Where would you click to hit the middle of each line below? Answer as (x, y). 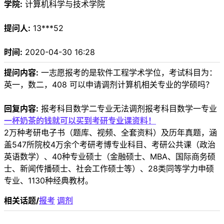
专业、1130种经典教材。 (48, 181)
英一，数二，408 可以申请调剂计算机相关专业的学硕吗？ (109, 85)
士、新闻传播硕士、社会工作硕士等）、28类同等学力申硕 (109, 169)
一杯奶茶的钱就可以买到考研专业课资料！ (80, 121)
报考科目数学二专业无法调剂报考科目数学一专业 (128, 109)
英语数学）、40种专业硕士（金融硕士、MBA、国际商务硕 (110, 157)
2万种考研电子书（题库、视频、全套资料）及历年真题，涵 (110, 133)
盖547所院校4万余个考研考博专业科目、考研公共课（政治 (110, 145)
